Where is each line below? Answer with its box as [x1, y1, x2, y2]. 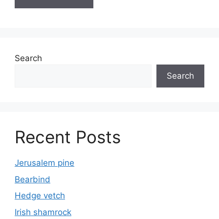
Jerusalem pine [15, 158, 74, 168]
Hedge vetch [15, 191, 65, 200]
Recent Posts [15, 127, 121, 147]
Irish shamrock [15, 207, 71, 217]
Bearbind [15, 174, 50, 184]
